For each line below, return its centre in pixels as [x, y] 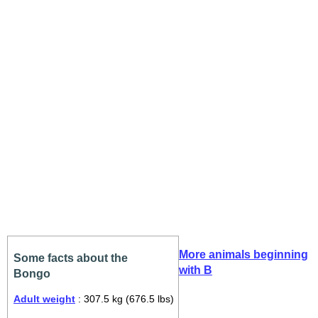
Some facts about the [71, 258]
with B [196, 270]
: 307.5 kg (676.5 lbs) [125, 299]
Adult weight [44, 299]
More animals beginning [243, 254]
